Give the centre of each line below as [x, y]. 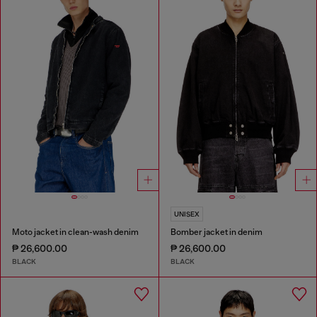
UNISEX [186, 214]
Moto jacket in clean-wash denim [75, 232]
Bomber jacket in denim [216, 232]
